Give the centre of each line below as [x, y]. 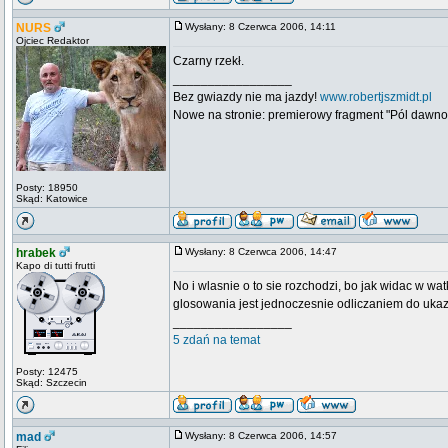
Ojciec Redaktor [52, 40]
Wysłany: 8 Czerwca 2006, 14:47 [265, 251]
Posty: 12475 [47, 371]
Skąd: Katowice [52, 198]
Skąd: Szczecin [51, 382]
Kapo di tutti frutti [55, 265]
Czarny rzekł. [208, 61]
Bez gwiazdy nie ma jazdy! [246, 97]
